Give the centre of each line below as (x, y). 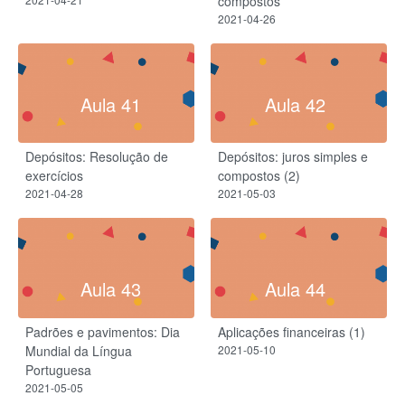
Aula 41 (110, 104)
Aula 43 (110, 288)
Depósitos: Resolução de (97, 157)
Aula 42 (295, 104)
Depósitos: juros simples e (293, 157)
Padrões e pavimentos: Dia (103, 332)
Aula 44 (295, 288)
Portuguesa (58, 370)
